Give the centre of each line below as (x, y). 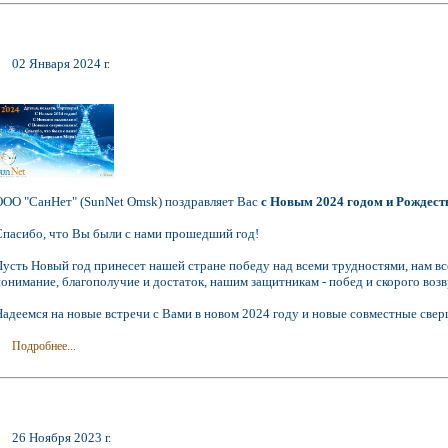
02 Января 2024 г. (61, 64)
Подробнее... (44, 346)
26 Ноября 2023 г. (62, 438)
